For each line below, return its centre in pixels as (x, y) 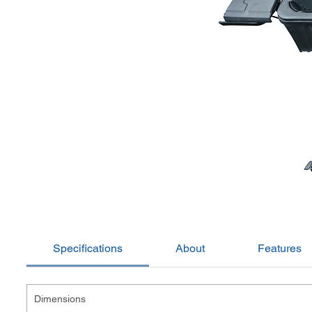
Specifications (88, 248)
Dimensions (61, 299)
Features (280, 248)
